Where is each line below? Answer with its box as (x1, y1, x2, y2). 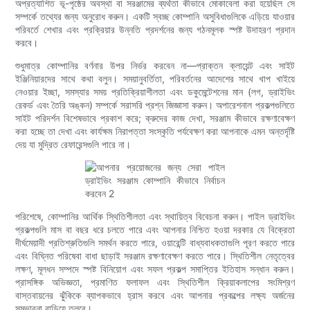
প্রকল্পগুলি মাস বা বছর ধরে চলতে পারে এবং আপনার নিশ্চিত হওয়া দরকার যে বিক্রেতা (15, 224, 295, 236)
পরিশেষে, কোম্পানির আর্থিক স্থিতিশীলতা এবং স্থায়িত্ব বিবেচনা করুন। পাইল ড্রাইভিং (15, 210, 295, 223)
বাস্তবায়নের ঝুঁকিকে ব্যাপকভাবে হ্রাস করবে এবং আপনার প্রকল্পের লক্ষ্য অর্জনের (15, 289, 295, 302)
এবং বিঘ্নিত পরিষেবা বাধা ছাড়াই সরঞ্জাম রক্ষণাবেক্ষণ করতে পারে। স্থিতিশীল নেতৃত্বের (15, 250, 295, 262)
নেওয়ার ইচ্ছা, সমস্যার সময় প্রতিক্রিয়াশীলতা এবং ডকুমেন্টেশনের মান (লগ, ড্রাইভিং (15, 86, 295, 98)
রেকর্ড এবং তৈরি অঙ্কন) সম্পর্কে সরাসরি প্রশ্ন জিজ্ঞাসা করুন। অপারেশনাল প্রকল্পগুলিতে (15, 99, 295, 111)
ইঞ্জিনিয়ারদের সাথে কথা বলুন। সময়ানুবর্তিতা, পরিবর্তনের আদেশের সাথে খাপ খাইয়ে (15, 73, 295, 85)
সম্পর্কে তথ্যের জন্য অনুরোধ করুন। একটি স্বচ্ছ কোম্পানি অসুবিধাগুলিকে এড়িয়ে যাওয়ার (15, 10, 295, 23)
